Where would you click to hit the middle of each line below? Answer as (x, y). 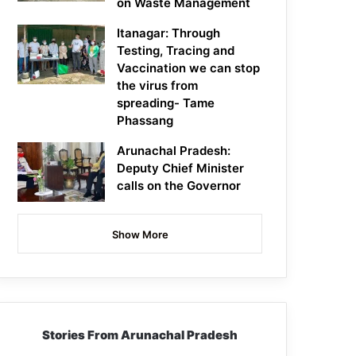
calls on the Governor (179, 186)
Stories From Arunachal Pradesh (140, 335)
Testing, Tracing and (176, 51)
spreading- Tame (166, 103)
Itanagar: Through (169, 33)
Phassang (147, 121)
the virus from (158, 86)
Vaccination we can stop (189, 68)
